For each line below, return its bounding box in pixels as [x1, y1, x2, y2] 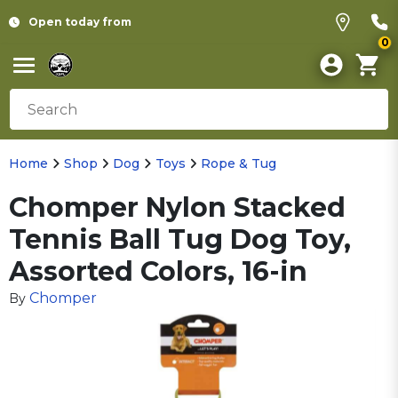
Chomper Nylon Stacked [9, 191, 346, 224]
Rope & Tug [201, 155, 276, 171]
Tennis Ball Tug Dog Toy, [9, 223, 351, 256]
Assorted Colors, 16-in [9, 255, 307, 288]
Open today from [28, 15, 131, 28]
